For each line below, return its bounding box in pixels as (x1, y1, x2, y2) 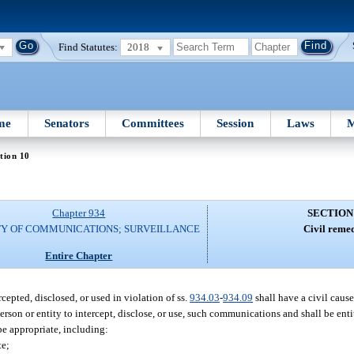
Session (217, 116, 254, 130)
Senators (43, 116, 89, 130)
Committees (122, 116, 185, 130)
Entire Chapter (45, 249, 113, 262)
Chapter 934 (52, 207, 106, 220)
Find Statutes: (58, 40, 119, 53)
